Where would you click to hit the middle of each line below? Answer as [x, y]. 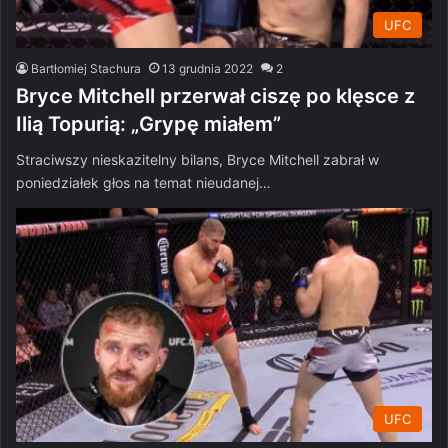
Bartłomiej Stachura [86, 68]
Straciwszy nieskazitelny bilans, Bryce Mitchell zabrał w [197, 159]
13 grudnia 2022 [207, 68]
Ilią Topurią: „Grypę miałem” [148, 123]
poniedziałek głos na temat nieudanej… [143, 182]
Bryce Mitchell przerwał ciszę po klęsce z [215, 95]
